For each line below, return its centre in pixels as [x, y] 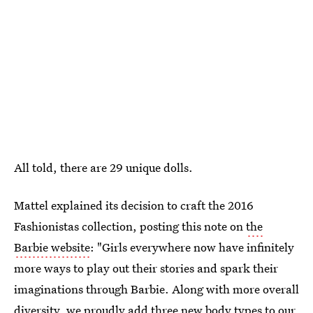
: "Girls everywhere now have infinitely [192, 247]
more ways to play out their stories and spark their [146, 268]
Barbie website [52, 247]
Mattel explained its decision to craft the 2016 [134, 205]
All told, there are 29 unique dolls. [103, 167]
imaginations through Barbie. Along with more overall [156, 289]
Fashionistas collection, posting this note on [130, 226]
